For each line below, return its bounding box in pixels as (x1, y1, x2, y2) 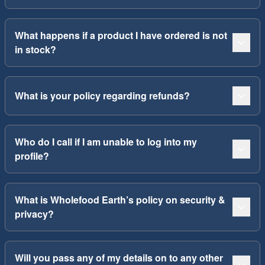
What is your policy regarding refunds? (15, 89, 190, 102)
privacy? (15, 207, 54, 221)
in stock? (15, 43, 56, 56)
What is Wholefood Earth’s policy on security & (15, 193, 225, 206)
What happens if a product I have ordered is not (15, 28, 227, 42)
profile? (15, 149, 49, 163)
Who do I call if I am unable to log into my (15, 135, 197, 148)
